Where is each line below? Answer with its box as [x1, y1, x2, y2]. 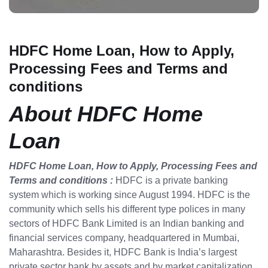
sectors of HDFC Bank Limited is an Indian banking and [9, 218, 244, 229]
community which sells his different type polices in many [9, 204, 245, 214]
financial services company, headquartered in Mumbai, [9, 233, 239, 243]
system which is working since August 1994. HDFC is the [9, 190, 250, 200]
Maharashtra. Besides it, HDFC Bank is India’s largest [9, 247, 237, 257]
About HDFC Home [9, 102, 203, 126]
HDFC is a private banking [113, 175, 228, 185]
